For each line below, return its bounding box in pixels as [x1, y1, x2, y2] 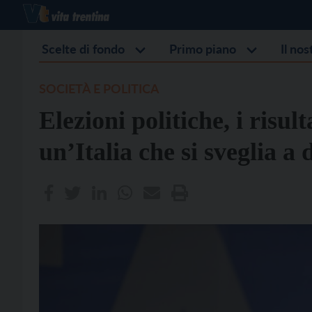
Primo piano [169, 41, 236, 56]
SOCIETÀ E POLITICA [39, 81, 159, 96]
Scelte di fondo [42, 41, 125, 56]
